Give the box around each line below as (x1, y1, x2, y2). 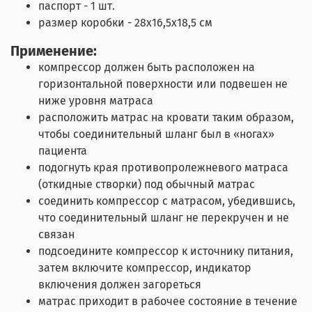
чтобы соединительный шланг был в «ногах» (38, 127, 274, 141)
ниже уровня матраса (38, 93, 153, 107)
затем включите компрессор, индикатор (38, 260, 251, 274)
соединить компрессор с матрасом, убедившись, (38, 194, 295, 208)
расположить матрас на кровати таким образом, (38, 110, 294, 124)
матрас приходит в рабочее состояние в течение (38, 294, 297, 308)
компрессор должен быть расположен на (38, 60, 255, 74)
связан (38, 227, 75, 241)
